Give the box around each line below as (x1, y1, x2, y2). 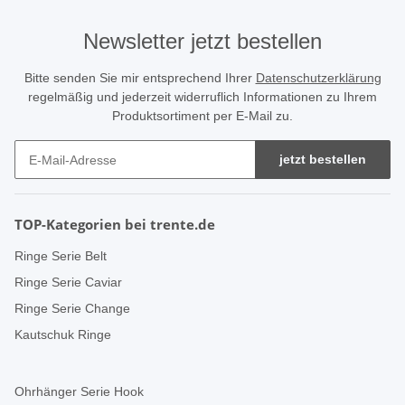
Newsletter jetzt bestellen (83, 29, 322, 54)
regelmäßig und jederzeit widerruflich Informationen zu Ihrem (28, 89, 377, 105)
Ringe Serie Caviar (14, 275, 122, 290)
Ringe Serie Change (14, 301, 130, 316)
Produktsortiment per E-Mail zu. (112, 108, 293, 124)
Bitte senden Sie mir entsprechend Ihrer (24, 71, 256, 86)
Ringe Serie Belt (14, 249, 107, 264)
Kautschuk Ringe (14, 327, 111, 343)
